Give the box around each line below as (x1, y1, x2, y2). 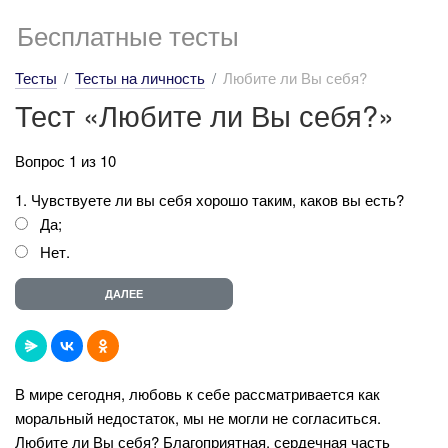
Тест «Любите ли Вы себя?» (15, 94, 394, 135)
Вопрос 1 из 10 (15, 149, 116, 171)
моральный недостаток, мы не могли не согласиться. (15, 406, 381, 428)
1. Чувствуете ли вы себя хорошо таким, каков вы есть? (15, 188, 404, 210)
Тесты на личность (75, 67, 205, 88)
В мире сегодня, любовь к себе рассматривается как (15, 382, 380, 404)
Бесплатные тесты (17, 16, 239, 53)
